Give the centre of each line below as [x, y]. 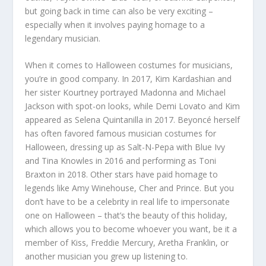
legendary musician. [63, 38]
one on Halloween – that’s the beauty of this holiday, [126, 216]
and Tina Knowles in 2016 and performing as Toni [121, 161]
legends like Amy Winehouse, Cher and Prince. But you [130, 188]
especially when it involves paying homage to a [115, 24]
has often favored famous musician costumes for [121, 134]
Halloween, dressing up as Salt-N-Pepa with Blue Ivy [125, 147]
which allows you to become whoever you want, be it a [131, 229]
